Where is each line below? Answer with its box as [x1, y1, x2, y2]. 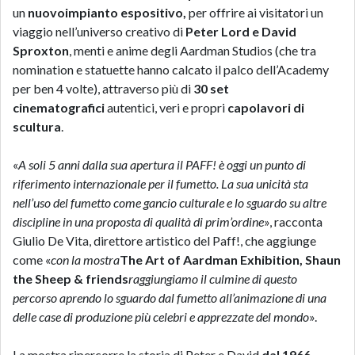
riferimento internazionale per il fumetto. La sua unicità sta [13, 176, 308, 191]
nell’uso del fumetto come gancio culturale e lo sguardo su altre [13, 195, 326, 210]
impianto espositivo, [65, 5, 189, 20]
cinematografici [13, 100, 107, 115]
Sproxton [13, 43, 69, 58]
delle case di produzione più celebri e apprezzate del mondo [13, 309, 309, 324]
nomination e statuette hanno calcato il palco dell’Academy [13, 62, 329, 77]
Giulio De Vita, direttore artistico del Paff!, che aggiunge [13, 233, 316, 248]
